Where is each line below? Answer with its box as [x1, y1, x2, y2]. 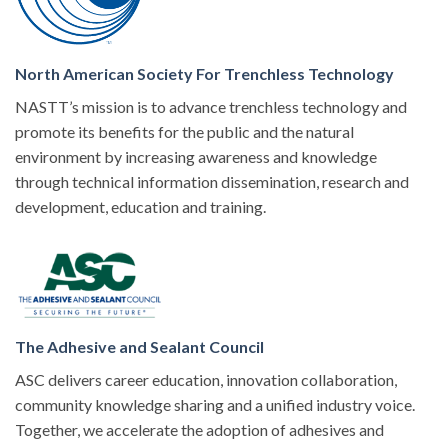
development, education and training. [15, 197, 266, 217]
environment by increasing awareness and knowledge [15, 147, 377, 167]
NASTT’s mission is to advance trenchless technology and [15, 97, 407, 117]
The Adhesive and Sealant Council [15, 336, 264, 356]
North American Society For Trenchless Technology [15, 64, 394, 84]
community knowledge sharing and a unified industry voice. [15, 394, 415, 414]
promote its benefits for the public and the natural [15, 122, 354, 142]
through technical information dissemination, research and [15, 172, 409, 192]
